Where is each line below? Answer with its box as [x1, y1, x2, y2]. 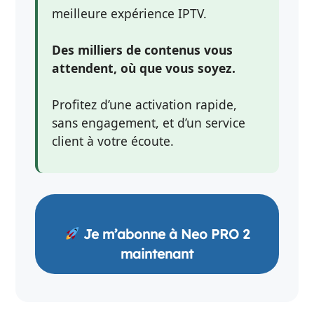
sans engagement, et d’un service [52, 114, 246, 132]
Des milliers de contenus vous [52, 41, 233, 59]
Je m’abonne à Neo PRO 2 [79, 225, 250, 243]
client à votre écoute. [52, 132, 175, 150]
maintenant [121, 245, 193, 262]
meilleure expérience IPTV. [52, 5, 207, 22]
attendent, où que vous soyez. [52, 60, 236, 77]
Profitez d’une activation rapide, [52, 96, 238, 114]
